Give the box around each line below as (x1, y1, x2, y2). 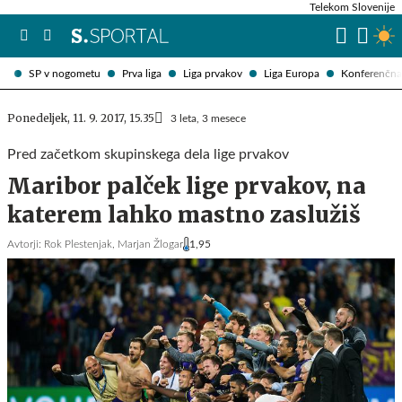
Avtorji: (7, 239, 41, 249)
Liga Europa (264, 67, 319, 79)
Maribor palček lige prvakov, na (7, 172, 366, 200)
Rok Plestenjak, (44, 239, 115, 249)
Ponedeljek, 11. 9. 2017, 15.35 (7, 111, 154, 125)
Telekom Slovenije (310, 2, 395, 13)
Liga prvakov (183, 67, 242, 79)
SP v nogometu (29, 67, 100, 79)
